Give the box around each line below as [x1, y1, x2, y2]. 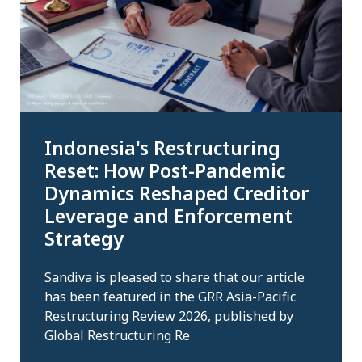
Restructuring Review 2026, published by [44, 307, 293, 326]
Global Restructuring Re [44, 326, 190, 345]
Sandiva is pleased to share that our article [44, 268, 305, 287]
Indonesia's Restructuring [44, 134, 280, 161]
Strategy [44, 225, 124, 251]
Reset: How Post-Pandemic [44, 157, 285, 183]
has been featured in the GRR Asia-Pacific [44, 288, 296, 306]
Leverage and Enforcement [44, 202, 293, 229]
